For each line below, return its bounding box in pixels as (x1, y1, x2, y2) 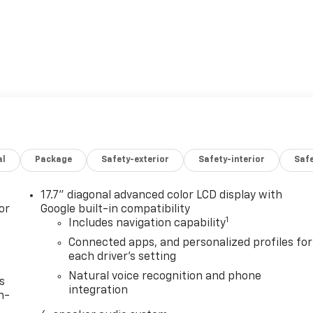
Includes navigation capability (68, 217, 226, 229)
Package (35, 155, 73, 164)
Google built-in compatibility (41, 203, 191, 215)
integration (68, 284, 129, 296)
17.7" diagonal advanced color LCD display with (41, 189, 283, 201)
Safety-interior (198, 155, 265, 164)
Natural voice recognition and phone (68, 270, 262, 282)
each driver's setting (68, 251, 177, 263)
